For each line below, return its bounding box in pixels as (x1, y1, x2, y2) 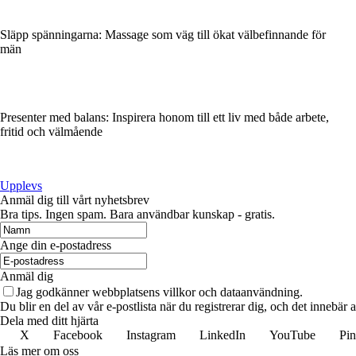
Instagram (126, 327, 176, 342)
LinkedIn (199, 327, 246, 342)
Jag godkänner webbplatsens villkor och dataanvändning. (16, 284, 303, 299)
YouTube (269, 327, 315, 342)
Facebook (53, 327, 103, 342)
